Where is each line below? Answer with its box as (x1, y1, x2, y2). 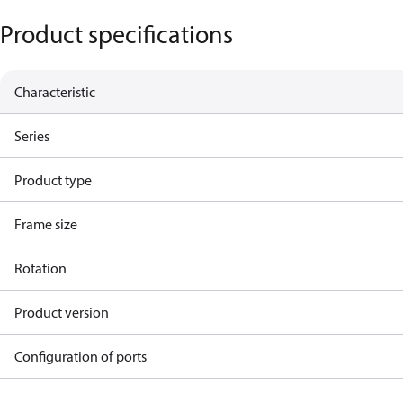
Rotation (14, 259, 67, 277)
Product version (14, 303, 109, 321)
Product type (14, 171, 92, 189)
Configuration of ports (14, 347, 147, 365)
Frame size (14, 215, 77, 233)
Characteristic (14, 83, 95, 101)
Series (14, 127, 49, 145)
